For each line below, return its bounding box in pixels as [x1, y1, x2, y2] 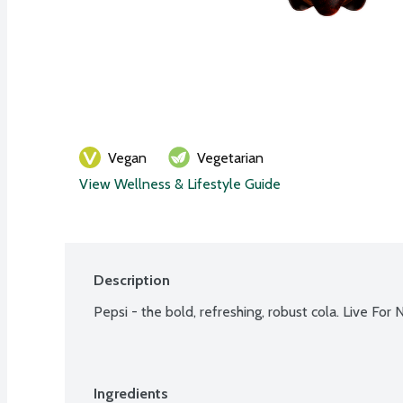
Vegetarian [197, 148, 264, 166]
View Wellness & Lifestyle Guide [79, 175, 281, 193]
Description [94, 271, 170, 289]
